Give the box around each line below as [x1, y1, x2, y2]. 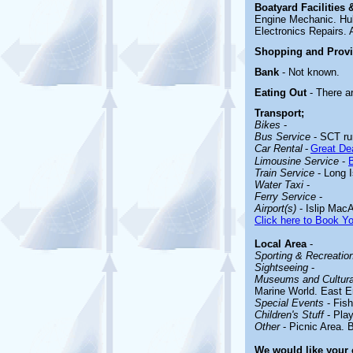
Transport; [255, 107, 304, 119]
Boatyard [255, 2, 301, 13]
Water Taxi [255, 179, 303, 191]
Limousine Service [255, 155, 339, 167]
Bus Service [255, 131, 310, 143]
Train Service [255, 167, 314, 179]
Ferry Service [255, 191, 316, 203]
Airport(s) [255, 203, 296, 214]
